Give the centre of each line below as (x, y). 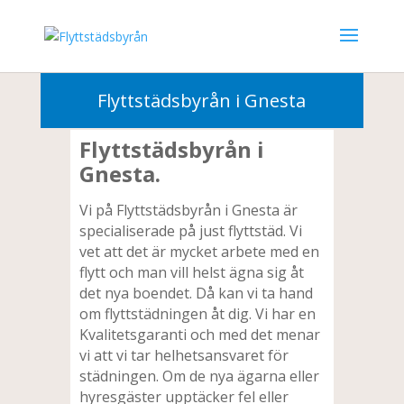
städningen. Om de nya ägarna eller (200, 376)
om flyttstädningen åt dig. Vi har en (198, 313)
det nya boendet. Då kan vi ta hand (197, 293)
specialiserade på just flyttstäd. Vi (191, 230)
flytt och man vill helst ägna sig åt (192, 272)
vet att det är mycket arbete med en (200, 251)
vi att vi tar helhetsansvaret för (184, 355)
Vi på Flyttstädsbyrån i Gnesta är (189, 210)
